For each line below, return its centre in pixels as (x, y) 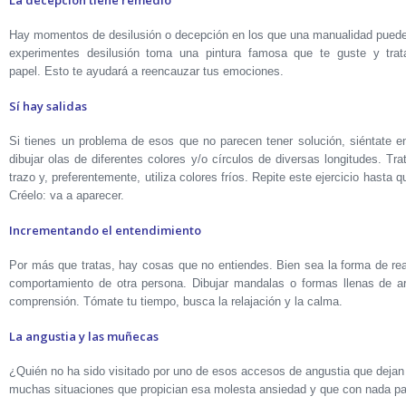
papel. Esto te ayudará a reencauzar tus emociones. (146, 71)
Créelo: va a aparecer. (67, 195)
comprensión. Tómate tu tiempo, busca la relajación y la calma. (176, 301)
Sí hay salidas (48, 106)
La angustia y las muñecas (84, 336)
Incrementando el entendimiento (105, 230)
